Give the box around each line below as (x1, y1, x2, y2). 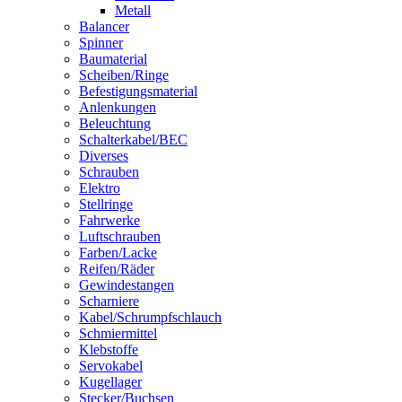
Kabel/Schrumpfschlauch (79, 309, 222, 325)
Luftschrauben (79, 228, 161, 244)
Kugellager (79, 373, 142, 389)
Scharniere (79, 293, 139, 309)
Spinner (79, 34, 123, 50)
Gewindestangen (79, 276, 174, 293)
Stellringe (79, 196, 133, 212)
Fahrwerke (79, 212, 140, 228)
